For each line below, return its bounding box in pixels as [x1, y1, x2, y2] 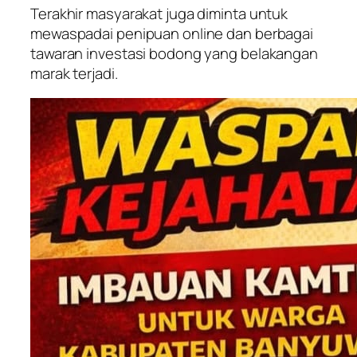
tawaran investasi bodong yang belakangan [30, 42, 318, 64]
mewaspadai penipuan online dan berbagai [30, 22, 314, 44]
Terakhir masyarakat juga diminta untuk [30, 2, 288, 24]
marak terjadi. [30, 62, 118, 84]
